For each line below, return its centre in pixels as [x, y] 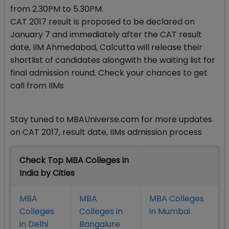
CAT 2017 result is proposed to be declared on [102, 22]
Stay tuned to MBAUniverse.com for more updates [111, 120]
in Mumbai [170, 212]
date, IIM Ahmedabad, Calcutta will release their [106, 48]
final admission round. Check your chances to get [109, 73]
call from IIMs [37, 86]
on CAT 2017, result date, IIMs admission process [106, 132]
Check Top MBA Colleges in [74, 161]
